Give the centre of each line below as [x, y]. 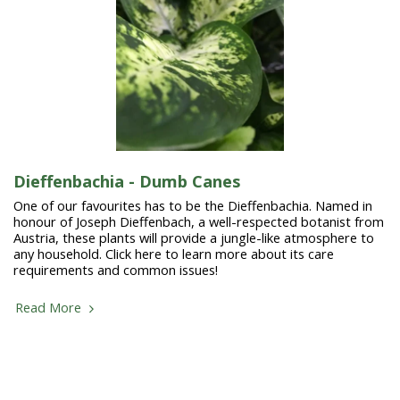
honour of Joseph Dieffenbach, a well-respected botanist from [199, 222]
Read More [50, 308]
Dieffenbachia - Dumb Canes [127, 181]
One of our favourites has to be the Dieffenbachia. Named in [193, 206]
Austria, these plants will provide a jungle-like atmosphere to [194, 238]
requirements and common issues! [116, 270]
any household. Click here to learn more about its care [174, 254]
